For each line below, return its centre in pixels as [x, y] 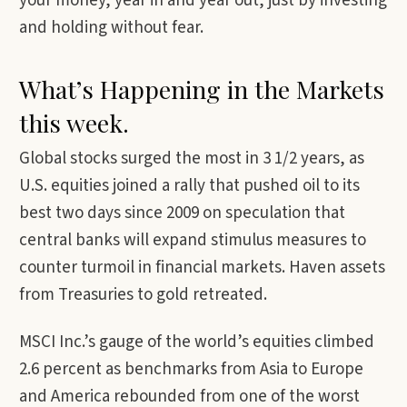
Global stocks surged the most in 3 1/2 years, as [192, 159]
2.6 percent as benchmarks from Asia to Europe [191, 369]
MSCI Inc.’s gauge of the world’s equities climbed [197, 342]
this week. [74, 123]
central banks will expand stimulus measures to [193, 240]
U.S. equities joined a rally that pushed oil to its [189, 186]
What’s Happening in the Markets [202, 89]
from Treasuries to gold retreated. [143, 295]
